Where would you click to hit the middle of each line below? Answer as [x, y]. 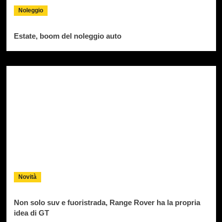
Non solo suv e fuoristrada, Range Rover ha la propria [107, 203]
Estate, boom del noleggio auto [67, 36]
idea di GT [31, 213]
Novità [27, 177]
